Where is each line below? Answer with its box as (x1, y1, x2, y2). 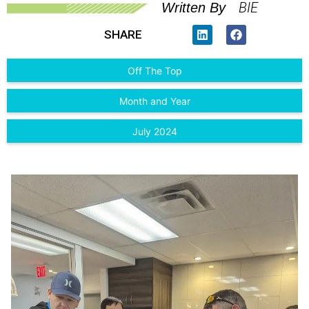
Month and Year (119, 95, 190, 108)
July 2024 (132, 126, 177, 138)
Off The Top (127, 65, 182, 77)
